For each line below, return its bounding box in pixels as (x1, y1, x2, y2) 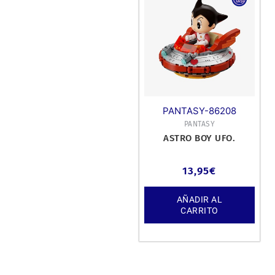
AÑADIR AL (176, 194, 223, 204)
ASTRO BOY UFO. (163, 133, 236, 144)
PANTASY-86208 (162, 105, 236, 117)
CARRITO (180, 205, 219, 215)
